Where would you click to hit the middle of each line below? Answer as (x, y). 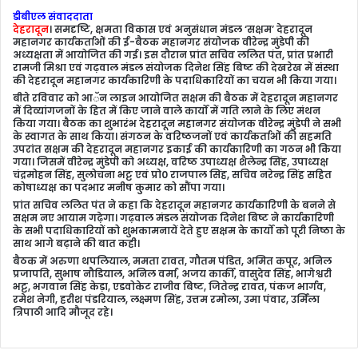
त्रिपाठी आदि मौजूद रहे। (63, 312)
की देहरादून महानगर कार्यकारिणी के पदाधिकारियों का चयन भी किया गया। (175, 80)
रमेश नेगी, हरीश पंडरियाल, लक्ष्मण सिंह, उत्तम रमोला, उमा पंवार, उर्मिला (166, 299)
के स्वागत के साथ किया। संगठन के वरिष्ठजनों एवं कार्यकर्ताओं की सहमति (172, 136)
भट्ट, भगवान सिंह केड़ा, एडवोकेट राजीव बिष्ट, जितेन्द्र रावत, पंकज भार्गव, (169, 286)
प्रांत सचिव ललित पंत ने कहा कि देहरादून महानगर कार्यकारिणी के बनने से (174, 205)
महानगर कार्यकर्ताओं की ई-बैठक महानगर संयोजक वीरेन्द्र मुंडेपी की (161, 42)
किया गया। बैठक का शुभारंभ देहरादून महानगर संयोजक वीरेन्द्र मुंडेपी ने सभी (177, 123)
